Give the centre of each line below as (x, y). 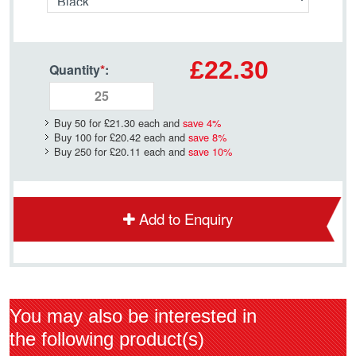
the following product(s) (107, 339)
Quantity (75, 69)
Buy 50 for (79, 122)
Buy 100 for (82, 137)
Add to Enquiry (186, 218)
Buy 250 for (82, 151)
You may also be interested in (133, 315)
